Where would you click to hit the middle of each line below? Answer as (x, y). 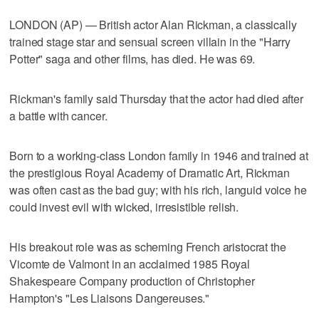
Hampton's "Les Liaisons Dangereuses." (110, 298)
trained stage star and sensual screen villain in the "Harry (150, 42)
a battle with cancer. (58, 116)
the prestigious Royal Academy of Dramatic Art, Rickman (150, 173)
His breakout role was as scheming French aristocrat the (148, 247)
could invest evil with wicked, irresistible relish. (124, 207)
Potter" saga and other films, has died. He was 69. (132, 59)
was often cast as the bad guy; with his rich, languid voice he (158, 190)
